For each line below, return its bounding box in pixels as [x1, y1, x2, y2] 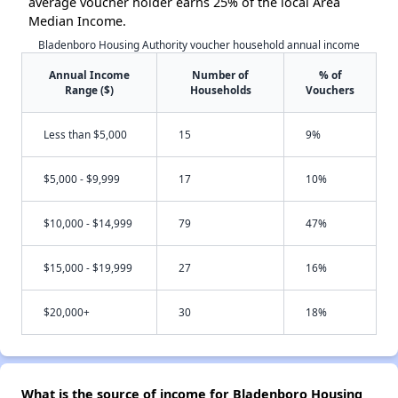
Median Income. [28, 12, 126, 30]
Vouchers [306, 83, 354, 98]
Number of [192, 68, 249, 83]
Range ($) [65, 83, 114, 98]
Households [189, 83, 251, 98]
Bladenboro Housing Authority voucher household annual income [38, 37, 360, 52]
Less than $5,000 [44, 127, 127, 142]
